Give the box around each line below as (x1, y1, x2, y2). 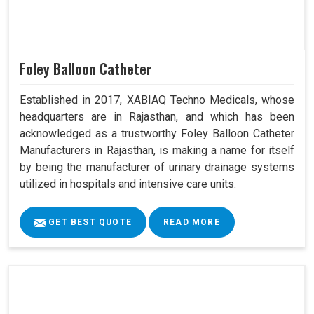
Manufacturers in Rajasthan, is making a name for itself (20, 144, 294, 158)
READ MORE (163, 217, 220, 228)
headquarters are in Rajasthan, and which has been (20, 110, 294, 124)
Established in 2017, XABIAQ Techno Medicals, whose (20, 93, 294, 107)
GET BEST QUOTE (46, 217, 132, 228)
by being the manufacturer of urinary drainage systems (20, 161, 294, 175)
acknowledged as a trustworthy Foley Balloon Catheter (20, 127, 294, 141)
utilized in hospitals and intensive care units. (20, 177, 236, 191)
